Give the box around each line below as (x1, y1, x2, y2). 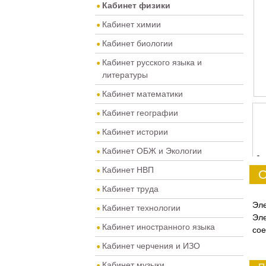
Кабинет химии (102, 20, 161, 29)
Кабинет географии (102, 108, 178, 118)
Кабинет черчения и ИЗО (102, 241, 200, 251)
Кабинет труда (102, 184, 159, 194)
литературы (102, 70, 148, 80)
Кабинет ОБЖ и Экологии (102, 146, 202, 156)
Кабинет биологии (102, 39, 173, 48)
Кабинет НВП (102, 165, 154, 175)
